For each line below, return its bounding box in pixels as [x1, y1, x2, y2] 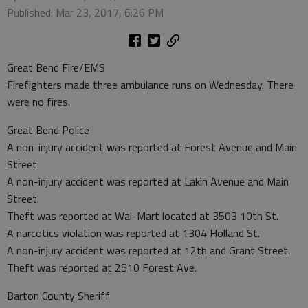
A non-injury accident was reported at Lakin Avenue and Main [7, 173, 289, 190]
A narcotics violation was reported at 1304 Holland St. [7, 225, 260, 242]
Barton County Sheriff [7, 287, 110, 305]
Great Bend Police [7, 122, 89, 139]
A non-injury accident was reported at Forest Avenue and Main [7, 139, 297, 156]
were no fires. [7, 93, 70, 111]
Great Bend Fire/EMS [7, 59, 105, 76]
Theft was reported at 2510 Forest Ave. [7, 259, 197, 276]
